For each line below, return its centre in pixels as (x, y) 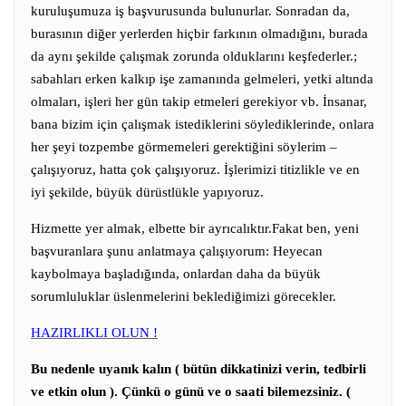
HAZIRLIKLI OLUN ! (94, 332)
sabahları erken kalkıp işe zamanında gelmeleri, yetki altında (202, 78)
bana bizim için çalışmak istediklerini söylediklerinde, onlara (203, 124)
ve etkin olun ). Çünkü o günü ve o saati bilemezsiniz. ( (191, 391)
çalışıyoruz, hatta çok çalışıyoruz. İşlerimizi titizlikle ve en (195, 169)
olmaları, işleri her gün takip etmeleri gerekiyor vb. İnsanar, (199, 101)
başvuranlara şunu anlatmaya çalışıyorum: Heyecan (177, 251)
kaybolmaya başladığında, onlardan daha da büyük (176, 273)
